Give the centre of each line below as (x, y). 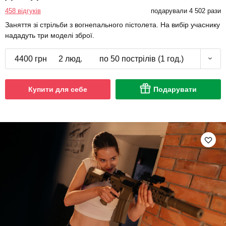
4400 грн (31, 59)
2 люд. (70, 59)
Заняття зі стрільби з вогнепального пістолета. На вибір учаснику (112, 24)
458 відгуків (23, 11)
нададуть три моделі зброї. (50, 35)
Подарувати (175, 89)
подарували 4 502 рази (186, 11)
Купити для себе (58, 89)
